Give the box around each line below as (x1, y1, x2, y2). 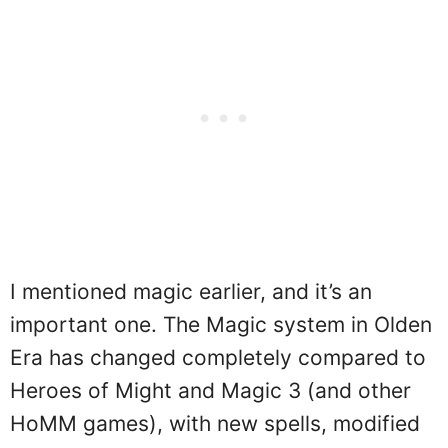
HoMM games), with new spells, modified (10, 411, 420, 436)
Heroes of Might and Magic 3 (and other (10, 378, 411, 403)
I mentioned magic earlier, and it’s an (10, 279, 372, 304)
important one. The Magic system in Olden (10, 312, 432, 337)
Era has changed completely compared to (10, 345, 426, 370)
